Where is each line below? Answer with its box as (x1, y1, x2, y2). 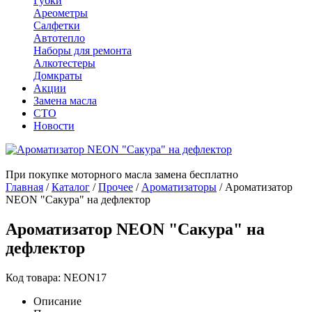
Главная (6, 181, 43, 193)
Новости (33, 120, 75, 132)
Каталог (52, 181, 90, 193)
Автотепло (33, 32, 85, 44)
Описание (33, 295, 81, 307)
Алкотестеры (33, 57, 95, 69)
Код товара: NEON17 (6, 271, 107, 283)
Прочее (98, 181, 133, 193)
